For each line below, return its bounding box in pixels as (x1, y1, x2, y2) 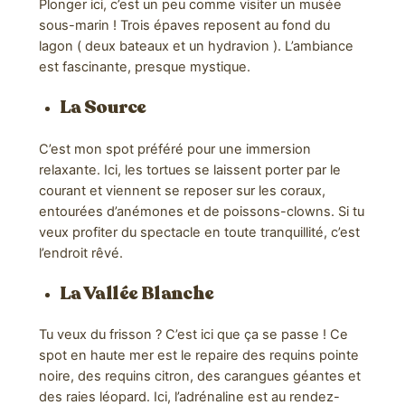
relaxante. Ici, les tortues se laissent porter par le (38, 161, 341, 178)
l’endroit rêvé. (38, 244, 123, 261)
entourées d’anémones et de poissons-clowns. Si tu (38, 202, 364, 220)
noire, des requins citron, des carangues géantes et (38, 368, 361, 385)
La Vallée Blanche (59, 280, 214, 306)
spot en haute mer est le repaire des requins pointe (38, 347, 359, 364)
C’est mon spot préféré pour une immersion (38, 140, 311, 157)
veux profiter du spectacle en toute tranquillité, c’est (38, 223, 360, 240)
